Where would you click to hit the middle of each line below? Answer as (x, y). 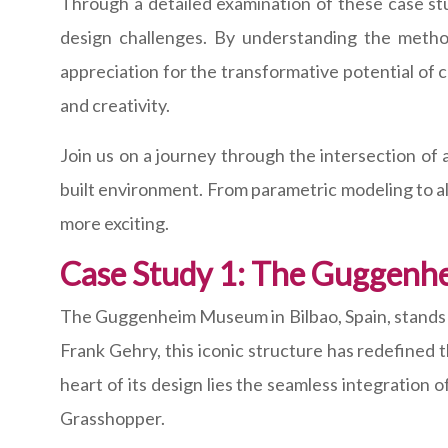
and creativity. (115, 105)
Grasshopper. (112, 418)
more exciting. (114, 223)
